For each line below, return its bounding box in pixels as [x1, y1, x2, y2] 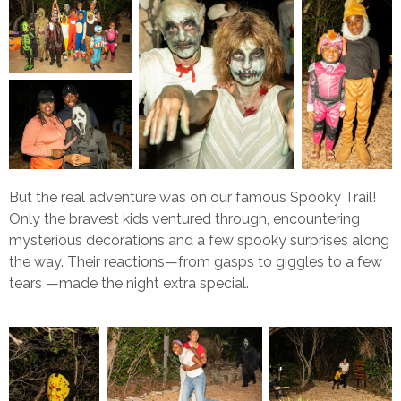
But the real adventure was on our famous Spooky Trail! [9, 188, 376, 206]
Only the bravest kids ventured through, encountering [9, 209, 360, 227]
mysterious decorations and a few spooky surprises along [9, 231, 389, 249]
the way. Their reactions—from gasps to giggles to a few [9, 252, 382, 270]
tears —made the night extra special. [9, 274, 249, 292]
